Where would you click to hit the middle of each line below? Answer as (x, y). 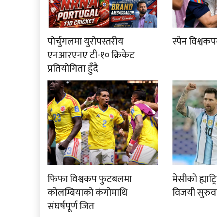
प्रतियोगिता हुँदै (73, 69)
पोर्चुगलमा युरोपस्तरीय (86, 41)
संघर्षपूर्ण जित (71, 206)
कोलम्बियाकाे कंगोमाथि (88, 193)
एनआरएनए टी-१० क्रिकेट (91, 55)
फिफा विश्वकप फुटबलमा (90, 179)
